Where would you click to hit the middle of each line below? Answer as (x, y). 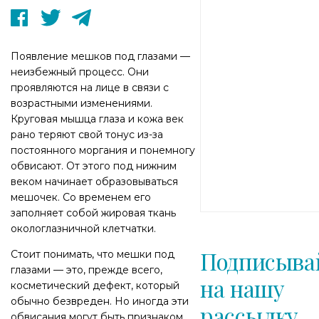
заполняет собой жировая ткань (93, 213)
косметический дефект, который (95, 286)
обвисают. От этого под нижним (94, 166)
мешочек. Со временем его (81, 197)
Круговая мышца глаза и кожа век (97, 119)
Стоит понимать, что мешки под (93, 254)
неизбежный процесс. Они (80, 72)
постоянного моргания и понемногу (103, 150)
